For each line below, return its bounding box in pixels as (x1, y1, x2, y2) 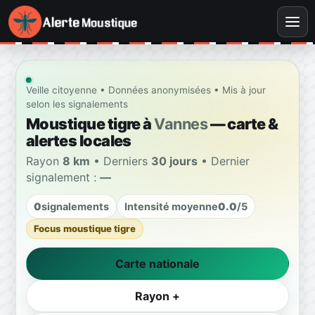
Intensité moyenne (124, 200, 218, 212)
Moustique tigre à (26, 114, 155, 133)
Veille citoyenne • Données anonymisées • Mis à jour (26, 84, 266, 96)
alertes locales (26, 131, 131, 150)
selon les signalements (26, 98, 128, 110)
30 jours (151, 153, 198, 168)
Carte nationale (115, 256, 200, 271)
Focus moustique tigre (34, 222, 136, 234)
